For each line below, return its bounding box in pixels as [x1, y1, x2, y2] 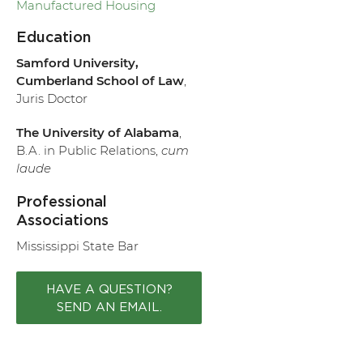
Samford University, [16, 54, 139, 70]
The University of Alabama [16, 124, 180, 140]
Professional [16, 194, 108, 210]
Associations [16, 213, 109, 228]
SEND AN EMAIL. [56, 299, 162, 313]
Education [16, 30, 92, 45]
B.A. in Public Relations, [16, 142, 162, 158]
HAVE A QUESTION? [45, 281, 173, 295]
